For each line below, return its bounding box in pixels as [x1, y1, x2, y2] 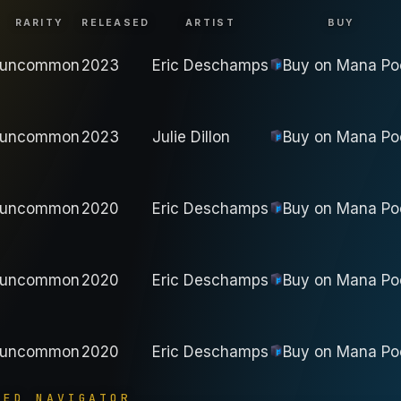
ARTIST [185, 17, 235, 30]
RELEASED [81, 17, 150, 30]
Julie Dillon [152, 128, 230, 147]
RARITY [14, 17, 64, 30]
